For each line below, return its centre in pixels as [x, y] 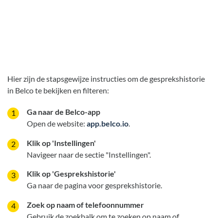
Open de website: [57, 124]
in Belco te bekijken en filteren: [58, 90]
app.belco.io [108, 124]
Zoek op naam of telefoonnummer [85, 205]
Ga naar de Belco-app [64, 112]
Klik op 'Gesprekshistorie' [71, 174]
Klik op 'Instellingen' [61, 143]
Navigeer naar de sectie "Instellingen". [89, 154]
